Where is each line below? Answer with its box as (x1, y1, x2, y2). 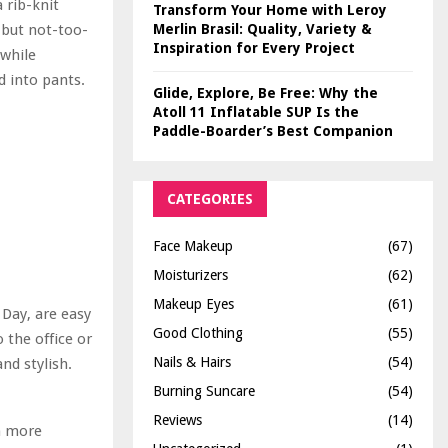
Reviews (153, 411, 202, 428)
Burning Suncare (153, 382, 255, 399)
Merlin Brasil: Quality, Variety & (153, 20, 372, 37)
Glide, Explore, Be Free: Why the (153, 84, 378, 101)
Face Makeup (153, 237, 233, 254)
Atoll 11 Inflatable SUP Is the (153, 103, 359, 120)
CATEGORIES (167, 190, 253, 207)
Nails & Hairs (153, 353, 231, 370)
